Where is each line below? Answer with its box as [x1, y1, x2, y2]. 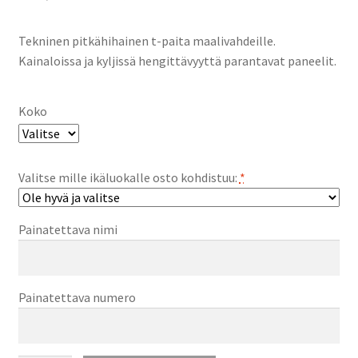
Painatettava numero [18, 289, 136, 306]
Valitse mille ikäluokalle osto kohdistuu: [18, 169, 237, 186]
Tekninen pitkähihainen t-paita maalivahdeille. [18, 32, 276, 49]
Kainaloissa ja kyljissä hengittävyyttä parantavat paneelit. [18, 52, 336, 69]
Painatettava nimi [18, 221, 117, 238]
